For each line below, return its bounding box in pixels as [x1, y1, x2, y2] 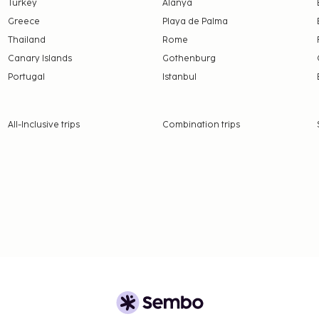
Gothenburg [162, 53, 216, 65]
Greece [7, 16, 40, 28]
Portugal [7, 72, 45, 83]
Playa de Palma [162, 16, 228, 28]
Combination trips [162, 120, 240, 131]
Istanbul [162, 72, 197, 83]
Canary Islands [7, 53, 72, 65]
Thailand [7, 35, 46, 46]
